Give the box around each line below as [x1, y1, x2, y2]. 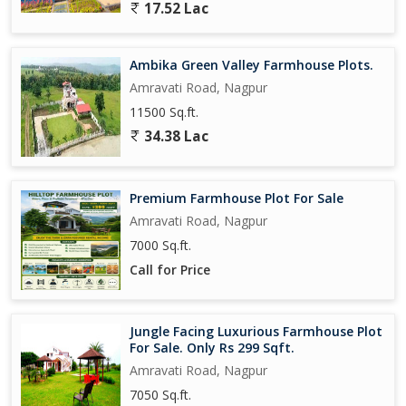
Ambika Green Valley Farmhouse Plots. [130, 55, 373, 73]
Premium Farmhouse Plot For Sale [130, 188, 343, 207]
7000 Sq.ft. [130, 236, 191, 254]
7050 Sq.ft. [130, 385, 191, 403]
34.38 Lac [140, 126, 208, 146]
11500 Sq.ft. [130, 102, 198, 121]
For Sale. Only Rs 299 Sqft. [130, 338, 295, 356]
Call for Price [130, 260, 210, 278]
